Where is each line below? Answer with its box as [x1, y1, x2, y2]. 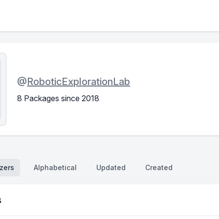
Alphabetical [34, 163, 77, 172]
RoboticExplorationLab [27, 75, 131, 88]
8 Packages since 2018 [17, 93, 100, 103]
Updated [96, 163, 126, 172]
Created [145, 163, 173, 172]
